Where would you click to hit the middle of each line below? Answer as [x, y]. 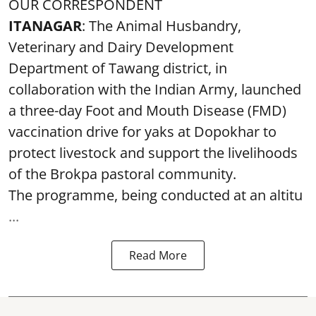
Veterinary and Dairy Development [121, 47]
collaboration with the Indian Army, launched [155, 89]
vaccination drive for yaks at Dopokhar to [142, 131]
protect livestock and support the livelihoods [153, 152]
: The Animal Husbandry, [162, 25]
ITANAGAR [45, 25]
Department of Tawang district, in [118, 68]
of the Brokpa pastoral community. [122, 174]
